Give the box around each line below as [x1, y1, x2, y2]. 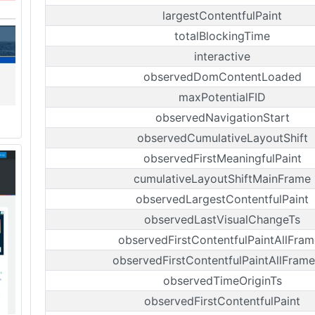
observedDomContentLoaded [143, 70, 302, 84]
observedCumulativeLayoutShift [136, 131, 308, 145]
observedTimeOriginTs [162, 274, 282, 288]
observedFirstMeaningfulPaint [143, 151, 302, 165]
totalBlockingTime [174, 29, 270, 43]
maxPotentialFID [179, 90, 266, 104]
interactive [194, 49, 250, 63]
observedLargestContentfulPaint [136, 192, 309, 206]
